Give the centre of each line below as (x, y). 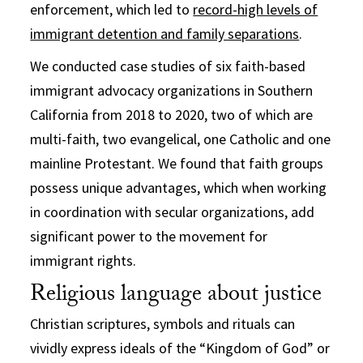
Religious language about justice (176, 296)
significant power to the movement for (149, 236)
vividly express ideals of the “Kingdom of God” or (180, 348)
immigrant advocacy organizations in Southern (172, 90)
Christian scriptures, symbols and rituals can (163, 323)
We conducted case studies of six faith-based (168, 66)
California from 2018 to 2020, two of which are (172, 114)
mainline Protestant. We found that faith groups (177, 163)
